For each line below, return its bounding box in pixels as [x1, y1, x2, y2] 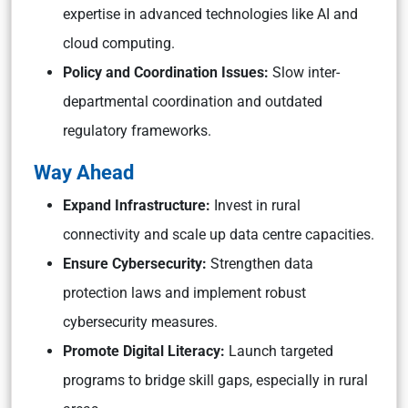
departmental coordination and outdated [63, 93, 322, 110]
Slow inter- [272, 64, 340, 81]
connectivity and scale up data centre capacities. [63, 226, 374, 243]
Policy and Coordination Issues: [63, 64, 272, 81]
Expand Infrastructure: [63, 197, 210, 214]
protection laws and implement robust [63, 284, 306, 301]
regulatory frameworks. [63, 122, 211, 139]
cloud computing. [63, 35, 175, 52]
